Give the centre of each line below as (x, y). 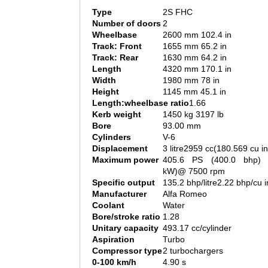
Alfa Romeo (185, 194)
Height (106, 92)
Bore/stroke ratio (126, 217)
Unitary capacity (125, 228)
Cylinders (112, 137)
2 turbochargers (193, 251)
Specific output (124, 183)
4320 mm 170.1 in (197, 69)
